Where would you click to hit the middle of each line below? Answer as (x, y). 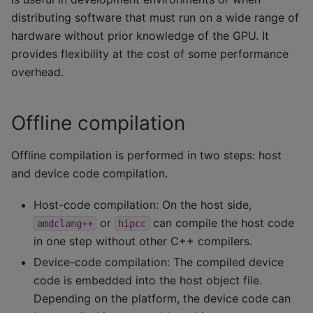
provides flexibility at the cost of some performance (150, 54)
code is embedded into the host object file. (148, 280)
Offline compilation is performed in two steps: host (146, 155)
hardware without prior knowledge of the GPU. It (140, 36)
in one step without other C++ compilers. (143, 241)
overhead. (37, 72)
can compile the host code (222, 223)
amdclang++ (65, 223)
